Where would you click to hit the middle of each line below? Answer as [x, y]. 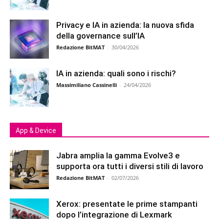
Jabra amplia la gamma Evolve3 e [118, 156]
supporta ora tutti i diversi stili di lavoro [130, 166]
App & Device [36, 131]
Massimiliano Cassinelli [87, 85]
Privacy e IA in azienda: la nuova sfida [125, 25]
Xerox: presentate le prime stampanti [127, 204]
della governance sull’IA [100, 36]
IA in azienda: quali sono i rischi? [116, 74]
